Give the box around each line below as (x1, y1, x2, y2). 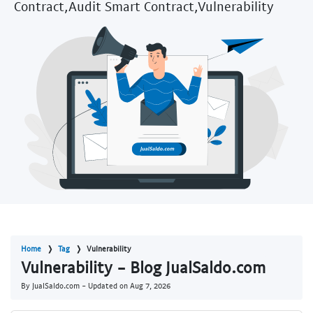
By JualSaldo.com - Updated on (21, 281, 130, 291)
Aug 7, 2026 (130, 281, 170, 291)
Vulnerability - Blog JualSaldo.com (21, 257, 265, 277)
